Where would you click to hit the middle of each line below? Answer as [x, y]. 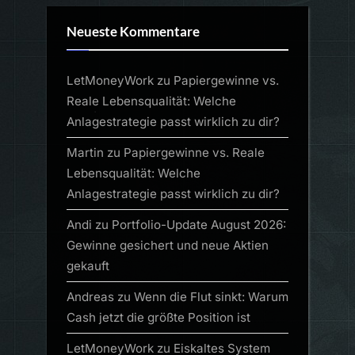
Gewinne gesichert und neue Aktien [168, 246]
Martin [85, 152]
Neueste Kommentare [133, 32]
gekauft [88, 266]
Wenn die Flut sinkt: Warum [211, 297]
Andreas [90, 297]
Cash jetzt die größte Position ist [158, 318]
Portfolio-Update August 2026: [199, 225]
